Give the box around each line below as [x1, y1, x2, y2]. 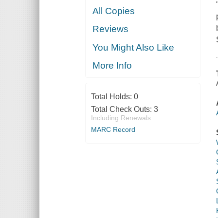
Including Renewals [91, 114, 151, 122]
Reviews [92, 24, 129, 35]
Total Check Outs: [91, 105, 154, 114]
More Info [92, 60, 132, 71]
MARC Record [91, 126, 135, 134]
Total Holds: [91, 92, 134, 101]
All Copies [92, 5, 135, 16]
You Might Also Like [92, 42, 175, 53]
